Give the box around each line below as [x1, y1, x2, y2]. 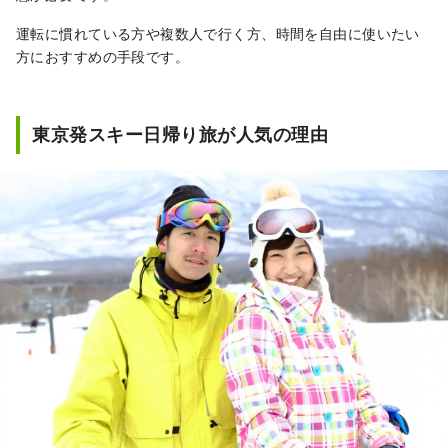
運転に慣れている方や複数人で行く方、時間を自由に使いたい [16, 25, 420, 43]
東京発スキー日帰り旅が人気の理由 [32, 124, 329, 146]
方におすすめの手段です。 [16, 48, 190, 66]
